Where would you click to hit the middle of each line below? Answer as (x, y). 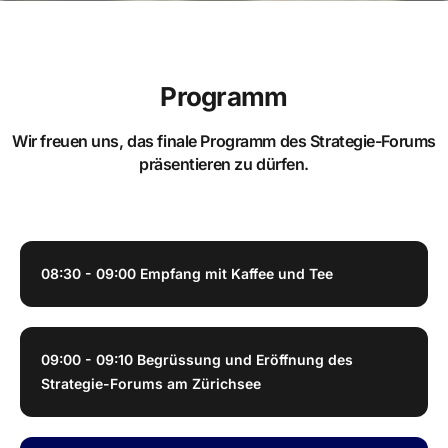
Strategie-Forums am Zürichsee (151, 383)
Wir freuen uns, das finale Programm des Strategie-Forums (224, 140)
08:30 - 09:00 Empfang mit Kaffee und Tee (187, 273)
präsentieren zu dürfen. (224, 163)
